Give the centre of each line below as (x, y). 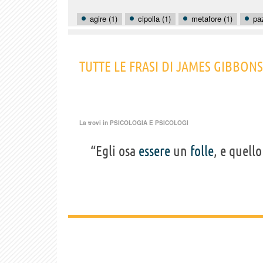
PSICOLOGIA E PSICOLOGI (149, 123)
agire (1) (104, 18)
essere (154, 151)
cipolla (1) (154, 18)
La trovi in (95, 123)
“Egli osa (114, 151)
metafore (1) (212, 18)
